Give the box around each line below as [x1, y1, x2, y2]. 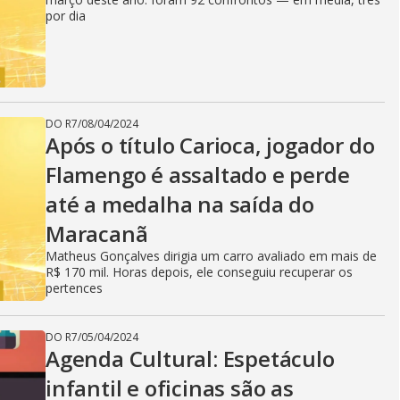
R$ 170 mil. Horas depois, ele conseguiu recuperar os [46, 263, 353, 280]
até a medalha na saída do [46, 189, 314, 219]
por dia [46, 7, 86, 24]
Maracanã [46, 219, 148, 248]
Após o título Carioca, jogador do [46, 130, 375, 160]
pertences [46, 279, 103, 296]
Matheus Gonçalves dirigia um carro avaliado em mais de [46, 247, 377, 264]
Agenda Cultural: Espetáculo [46, 344, 335, 373]
